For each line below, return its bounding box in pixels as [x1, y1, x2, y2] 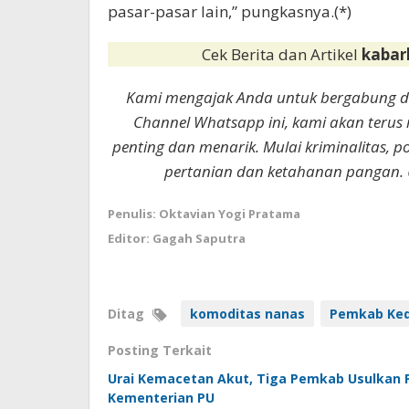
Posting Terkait [108, 341, 212, 360]
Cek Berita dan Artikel [202, 44, 362, 66]
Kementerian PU [108, 389, 215, 407]
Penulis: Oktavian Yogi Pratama [108, 205, 300, 223]
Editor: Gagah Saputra [108, 230, 246, 247]
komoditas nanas [190, 305, 305, 323]
